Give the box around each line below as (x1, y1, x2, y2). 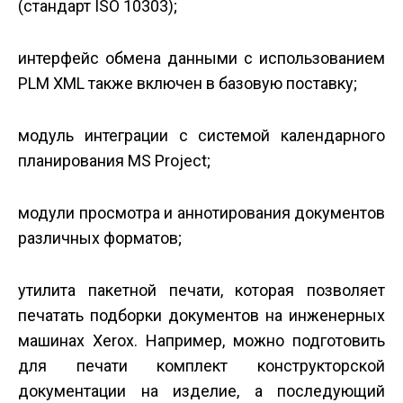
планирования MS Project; (18, 151, 210, 171)
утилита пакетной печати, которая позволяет (18, 281, 385, 300)
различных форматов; (18, 228, 182, 248)
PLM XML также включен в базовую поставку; (18, 74, 357, 94)
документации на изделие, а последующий (18, 381, 385, 401)
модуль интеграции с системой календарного (18, 126, 385, 146)
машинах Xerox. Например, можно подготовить (18, 331, 385, 351)
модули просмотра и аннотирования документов (18, 203, 385, 223)
